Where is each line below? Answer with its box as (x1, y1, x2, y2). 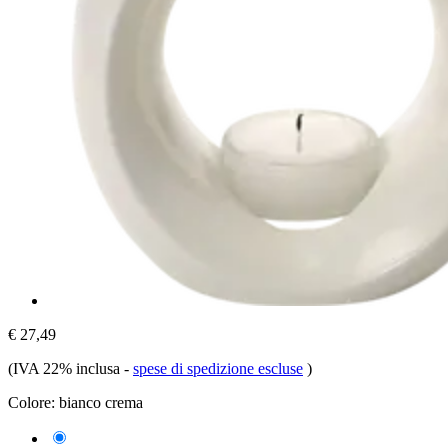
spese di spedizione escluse (133, 359, 303, 377)
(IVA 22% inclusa (8, 359, 124, 377)
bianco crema (59, 393, 143, 411)
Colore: (8, 393, 55, 411)
